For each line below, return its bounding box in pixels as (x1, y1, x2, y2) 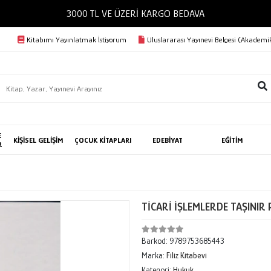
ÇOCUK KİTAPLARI (74, 135, 132, 145)
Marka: (141, 250, 166, 260)
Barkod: (141, 236, 169, 246)
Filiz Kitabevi (166, 250, 207, 260)
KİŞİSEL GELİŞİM (13, 135, 64, 145)
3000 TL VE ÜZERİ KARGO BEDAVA (114, 8, 253, 19)
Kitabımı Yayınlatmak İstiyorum (26, 34, 126, 44)
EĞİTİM (221, 135, 244, 145)
